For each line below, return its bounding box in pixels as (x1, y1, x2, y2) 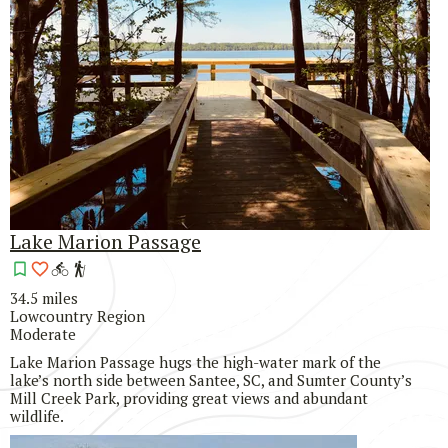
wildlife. (10, 406, 67, 427)
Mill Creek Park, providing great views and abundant (10, 388, 368, 409)
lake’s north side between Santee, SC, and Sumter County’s (10, 370, 412, 391)
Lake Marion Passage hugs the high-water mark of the (10, 352, 381, 373)
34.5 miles (10, 288, 78, 309)
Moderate (10, 324, 76, 345)
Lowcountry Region (10, 306, 145, 327)
